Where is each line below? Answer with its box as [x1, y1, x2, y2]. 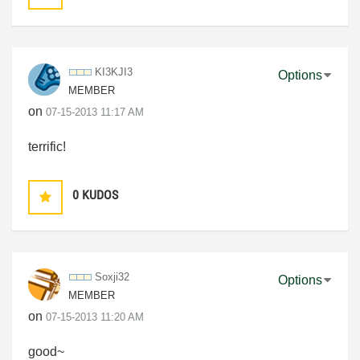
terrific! [28, 139, 66, 153]
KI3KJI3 [95, 65, 133, 78]
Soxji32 [95, 270, 129, 283]
